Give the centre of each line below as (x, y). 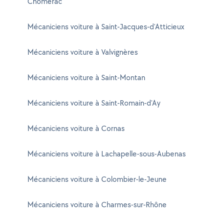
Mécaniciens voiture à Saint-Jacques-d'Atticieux (106, 27)
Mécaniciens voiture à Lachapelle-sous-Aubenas (107, 154)
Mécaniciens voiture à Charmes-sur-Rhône (97, 205)
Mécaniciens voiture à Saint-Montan (86, 77)
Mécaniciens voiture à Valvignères (83, 52)
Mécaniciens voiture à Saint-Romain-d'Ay (94, 103)
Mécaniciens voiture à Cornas (76, 128)
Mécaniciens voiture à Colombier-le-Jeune (97, 179)
